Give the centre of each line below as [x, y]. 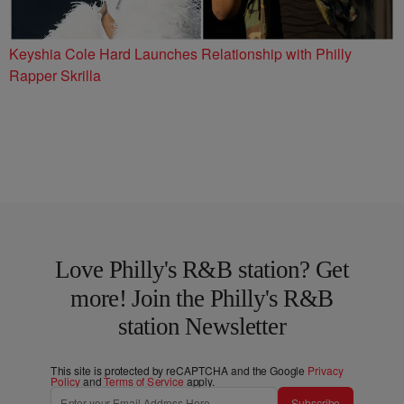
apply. [199, 381]
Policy [65, 381]
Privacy [326, 370]
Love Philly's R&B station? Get [202, 269]
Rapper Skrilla [55, 75]
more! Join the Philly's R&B [202, 298]
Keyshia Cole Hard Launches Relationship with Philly [180, 53]
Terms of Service [144, 381]
